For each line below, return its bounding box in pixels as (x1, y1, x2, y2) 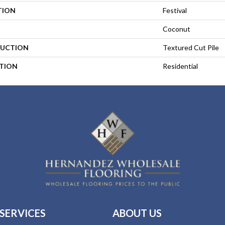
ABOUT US (113, 207, 162, 219)
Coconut (163, 24, 190, 33)
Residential (163, 61, 198, 70)
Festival (163, 6, 187, 15)
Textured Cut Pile (163, 43, 219, 52)
